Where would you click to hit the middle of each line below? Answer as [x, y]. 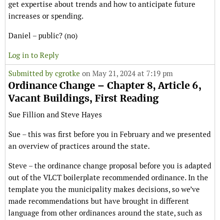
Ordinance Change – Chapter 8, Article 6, [105, 86]
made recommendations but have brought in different [99, 201]
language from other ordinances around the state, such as [105, 213]
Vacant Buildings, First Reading [83, 99]
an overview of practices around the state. [79, 146]
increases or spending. [46, 16]
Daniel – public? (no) [43, 36]
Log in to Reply [34, 55]
